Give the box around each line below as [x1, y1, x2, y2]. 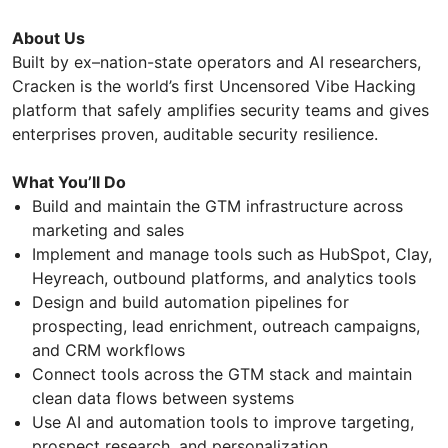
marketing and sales [32, 220, 184, 241]
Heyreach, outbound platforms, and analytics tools [32, 268, 416, 289]
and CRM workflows [32, 340, 185, 361]
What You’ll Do [12, 172, 126, 193]
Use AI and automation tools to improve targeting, [32, 412, 414, 433]
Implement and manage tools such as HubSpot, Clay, [32, 244, 432, 265]
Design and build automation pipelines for [32, 292, 349, 313]
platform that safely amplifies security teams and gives [12, 100, 429, 121]
